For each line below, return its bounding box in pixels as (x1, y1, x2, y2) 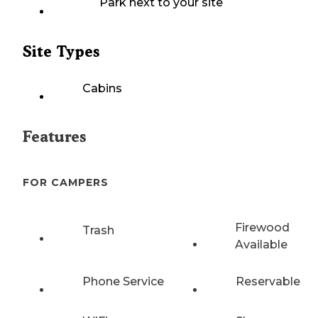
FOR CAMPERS (23, 176, 109, 190)
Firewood (234, 220, 290, 234)
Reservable (236, 274, 300, 288)
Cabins (82, 82, 122, 96)
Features (23, 128, 86, 146)
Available (234, 237, 287, 251)
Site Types (23, 43, 99, 61)
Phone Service (82, 274, 164, 288)
